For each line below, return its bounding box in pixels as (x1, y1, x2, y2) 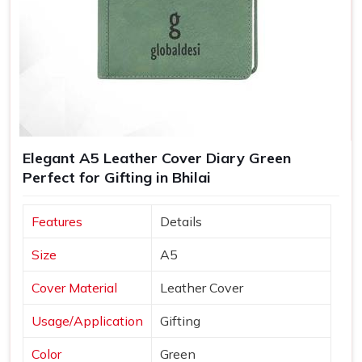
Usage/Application (32, 313, 143, 330)
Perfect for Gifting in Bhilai (23, 168, 211, 187)
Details (160, 213, 202, 230)
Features (32, 213, 82, 230)
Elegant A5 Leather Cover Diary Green (23, 149, 291, 168)
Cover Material (32, 280, 117, 297)
